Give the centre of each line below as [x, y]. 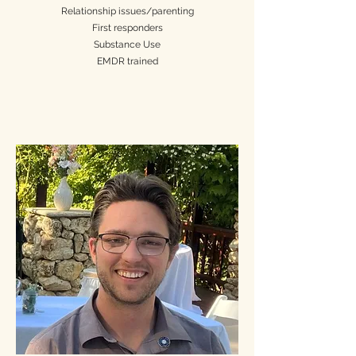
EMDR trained [127, 61]
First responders [127, 28]
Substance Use [127, 44]
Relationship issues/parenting [127, 11]
